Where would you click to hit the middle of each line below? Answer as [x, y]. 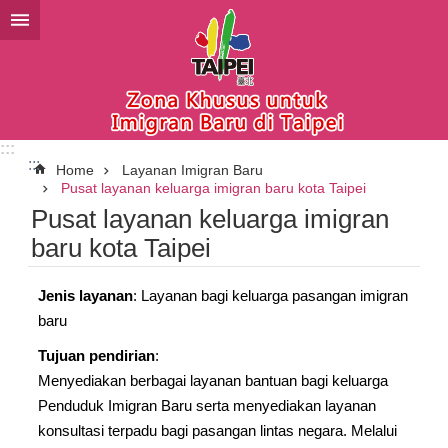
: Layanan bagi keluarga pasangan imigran [270, 295]
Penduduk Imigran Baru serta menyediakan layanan [207, 405]
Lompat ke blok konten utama [114, 18]
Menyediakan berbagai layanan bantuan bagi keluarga [213, 380]
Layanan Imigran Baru [192, 170]
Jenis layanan [85, 295]
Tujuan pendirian [96, 355]
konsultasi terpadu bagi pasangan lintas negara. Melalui [217, 430]
